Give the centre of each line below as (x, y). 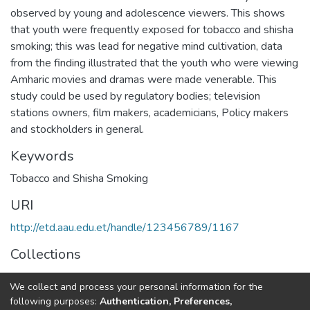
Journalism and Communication (82, 276)
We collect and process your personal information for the (136, 286)
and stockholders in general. (77, 129)
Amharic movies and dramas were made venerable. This (144, 79)
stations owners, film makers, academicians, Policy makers (149, 112)
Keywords (42, 156)
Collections (46, 254)
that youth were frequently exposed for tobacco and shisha (152, 29)
